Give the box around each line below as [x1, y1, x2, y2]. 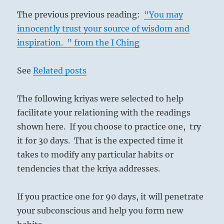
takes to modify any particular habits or [17, 149, 174, 160]
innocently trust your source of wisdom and [17, 23, 190, 34]
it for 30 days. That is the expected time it [17, 135, 184, 146]
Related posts [33, 65, 87, 76]
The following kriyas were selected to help [17, 93, 184, 104]
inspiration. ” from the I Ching [17, 37, 140, 48]
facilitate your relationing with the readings [17, 107, 191, 118]
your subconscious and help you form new [17, 205, 183, 216]
